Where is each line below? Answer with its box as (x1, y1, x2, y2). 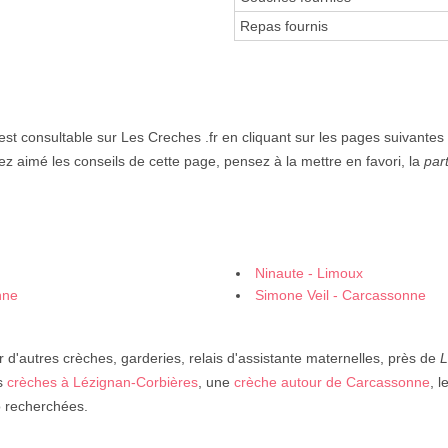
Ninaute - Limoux (255, 265, 363, 282)
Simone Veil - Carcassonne (255, 287, 426, 304)
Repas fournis (240, 18, 328, 35)
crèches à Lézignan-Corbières (7, 374, 198, 391)
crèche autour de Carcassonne (234, 374, 430, 391)
